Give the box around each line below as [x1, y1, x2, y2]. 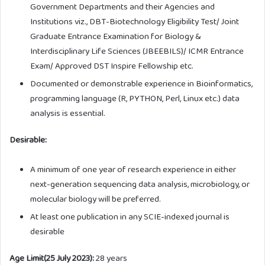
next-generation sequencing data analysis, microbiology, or [30, 177, 250, 191]
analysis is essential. [30, 106, 105, 120]
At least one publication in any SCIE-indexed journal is [30, 210, 230, 224]
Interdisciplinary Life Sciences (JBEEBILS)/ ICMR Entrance [30, 44, 244, 58]
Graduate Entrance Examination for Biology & [30, 30, 201, 43]
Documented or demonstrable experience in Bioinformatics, [30, 77, 253, 91]
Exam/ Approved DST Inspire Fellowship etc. [30, 59, 193, 73]
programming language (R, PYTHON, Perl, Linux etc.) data [30, 92, 240, 105]
